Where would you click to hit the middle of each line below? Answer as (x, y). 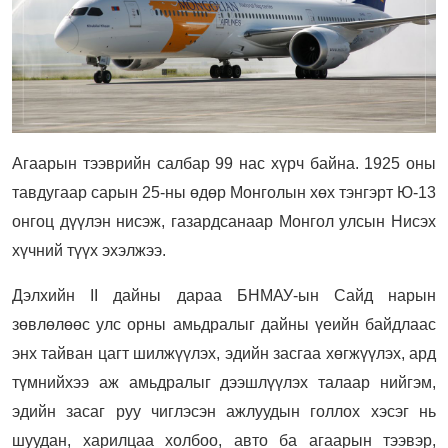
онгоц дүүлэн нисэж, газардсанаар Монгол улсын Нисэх (224, 221)
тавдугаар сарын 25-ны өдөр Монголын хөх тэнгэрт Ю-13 (224, 192)
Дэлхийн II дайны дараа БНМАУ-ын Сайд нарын (224, 295)
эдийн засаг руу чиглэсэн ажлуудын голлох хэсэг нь (224, 411)
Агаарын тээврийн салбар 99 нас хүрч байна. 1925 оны (224, 163)
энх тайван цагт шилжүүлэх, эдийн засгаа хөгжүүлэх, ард (224, 353)
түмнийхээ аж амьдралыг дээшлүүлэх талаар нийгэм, (224, 382)
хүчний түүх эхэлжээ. (89, 250)
